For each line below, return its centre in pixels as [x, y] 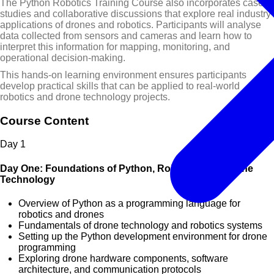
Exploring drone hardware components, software [123, 258]
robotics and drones [61, 214]
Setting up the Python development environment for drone [143, 236]
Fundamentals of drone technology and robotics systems [140, 225]
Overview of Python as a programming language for [129, 203]
